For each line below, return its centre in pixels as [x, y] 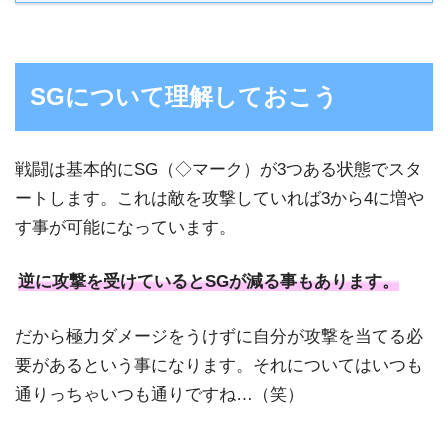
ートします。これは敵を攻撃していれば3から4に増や [219, 198]
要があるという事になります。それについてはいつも [219, 365]
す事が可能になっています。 [125, 227]
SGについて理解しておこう [184, 96]
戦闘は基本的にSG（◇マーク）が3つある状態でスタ [218, 169]
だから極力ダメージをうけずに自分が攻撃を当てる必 [219, 336]
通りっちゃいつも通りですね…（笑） [159, 394]
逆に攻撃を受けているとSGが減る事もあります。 [209, 282]
